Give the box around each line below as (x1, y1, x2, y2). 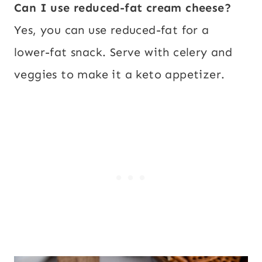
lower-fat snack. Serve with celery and (14, 45, 233, 60)
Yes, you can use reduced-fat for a (14, 23, 209, 37)
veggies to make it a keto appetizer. (14, 67, 225, 82)
